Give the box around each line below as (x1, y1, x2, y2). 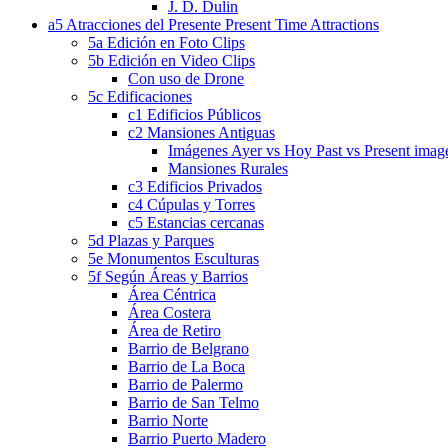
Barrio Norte (128, 412, 208, 430)
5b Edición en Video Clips (88, 52, 255, 70)
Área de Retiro (128, 322, 221, 340)
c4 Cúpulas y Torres (128, 196, 255, 214)
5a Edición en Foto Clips (88, 34, 245, 52)
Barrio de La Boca (128, 358, 245, 376)
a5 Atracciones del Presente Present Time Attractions (48, 16, 379, 34)
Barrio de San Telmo (128, 394, 259, 412)
